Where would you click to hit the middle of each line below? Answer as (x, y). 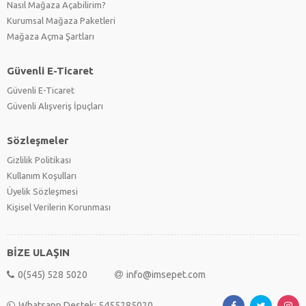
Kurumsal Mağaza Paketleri (61, 20)
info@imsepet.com (166, 274)
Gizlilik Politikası (39, 159)
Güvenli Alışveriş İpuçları (55, 106)
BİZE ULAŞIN (38, 252)
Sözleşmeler (38, 140)
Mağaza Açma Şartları (51, 36)
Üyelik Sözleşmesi (42, 191)
